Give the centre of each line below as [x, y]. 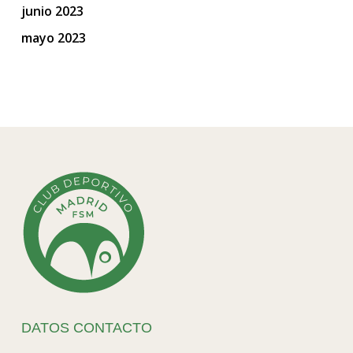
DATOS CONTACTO [86, 327]
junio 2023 [52, 11]
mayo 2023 [53, 38]
